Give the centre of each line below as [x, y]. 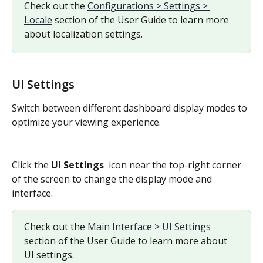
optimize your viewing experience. [86, 122]
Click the [31, 165]
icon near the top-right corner [175, 165]
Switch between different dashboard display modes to [131, 108]
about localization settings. [83, 34]
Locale [38, 20]
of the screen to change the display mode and [113, 179]
